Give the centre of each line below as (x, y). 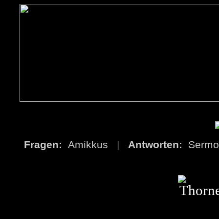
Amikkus (92, 145)
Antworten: (158, 145)
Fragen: (46, 145)
